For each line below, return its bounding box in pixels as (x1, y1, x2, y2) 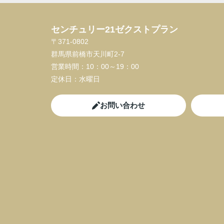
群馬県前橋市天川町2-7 (51, 50, 126, 58)
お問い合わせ (100, 101, 145, 109)
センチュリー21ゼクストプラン (51, 24, 178, 34)
